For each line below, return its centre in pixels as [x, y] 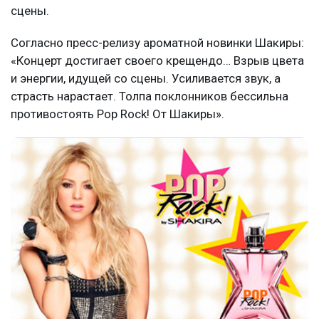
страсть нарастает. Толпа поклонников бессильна [150, 96]
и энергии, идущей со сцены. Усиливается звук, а [146, 78]
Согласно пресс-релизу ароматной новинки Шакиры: [157, 42]
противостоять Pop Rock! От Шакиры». [117, 114]
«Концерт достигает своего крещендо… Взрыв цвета [157, 60]
